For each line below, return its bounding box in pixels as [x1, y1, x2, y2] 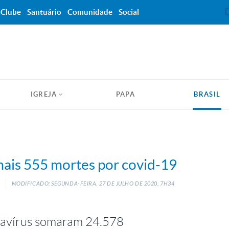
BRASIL [194, 90, 221, 98]
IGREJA [30, 90, 57, 98]
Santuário [27, 8, 61, 16]
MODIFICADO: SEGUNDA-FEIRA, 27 [11, 180, 106, 187]
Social [119, 8, 139, 16]
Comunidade [67, 8, 112, 16]
